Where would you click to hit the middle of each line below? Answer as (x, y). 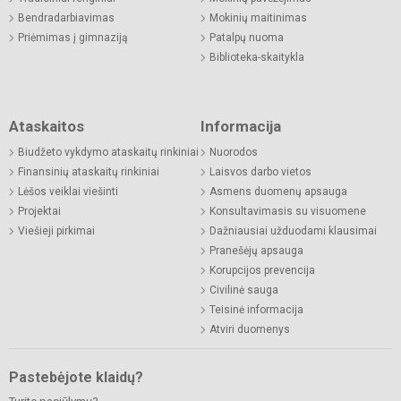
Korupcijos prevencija (262, 271)
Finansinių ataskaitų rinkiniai (89, 172)
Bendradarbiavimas (66, 18)
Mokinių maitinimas (258, 18)
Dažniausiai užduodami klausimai (293, 231)
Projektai (39, 212)
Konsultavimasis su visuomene (288, 212)
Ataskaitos (47, 127)
